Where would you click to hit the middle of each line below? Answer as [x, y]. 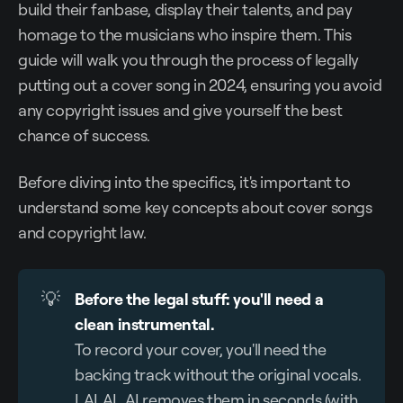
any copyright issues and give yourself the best [180, 110]
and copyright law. [82, 233]
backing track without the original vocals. [218, 375]
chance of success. [84, 135]
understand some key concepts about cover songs [195, 207]
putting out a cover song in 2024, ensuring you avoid [200, 85]
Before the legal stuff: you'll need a [199, 299]
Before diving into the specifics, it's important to [184, 182]
